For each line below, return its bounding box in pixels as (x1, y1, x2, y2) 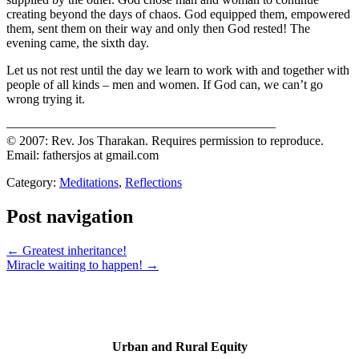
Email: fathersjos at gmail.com (6, 147, 159, 162)
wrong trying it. (6, 91, 85, 106)
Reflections (125, 175, 182, 189)
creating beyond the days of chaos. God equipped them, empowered (6, 6, 350, 21)
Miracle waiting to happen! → (6, 257, 159, 272)
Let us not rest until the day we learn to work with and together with (6, 63, 349, 77)
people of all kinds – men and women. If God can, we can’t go (6, 77, 323, 91)
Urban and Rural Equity (111, 339, 248, 353)
